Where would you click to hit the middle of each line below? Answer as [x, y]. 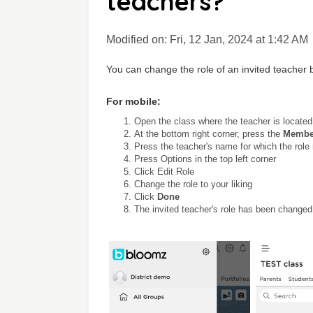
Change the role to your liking [195, 184]
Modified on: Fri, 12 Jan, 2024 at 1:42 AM [207, 39]
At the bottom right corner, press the [209, 134]
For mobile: [133, 101]
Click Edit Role [164, 172]
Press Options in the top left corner [205, 159]
